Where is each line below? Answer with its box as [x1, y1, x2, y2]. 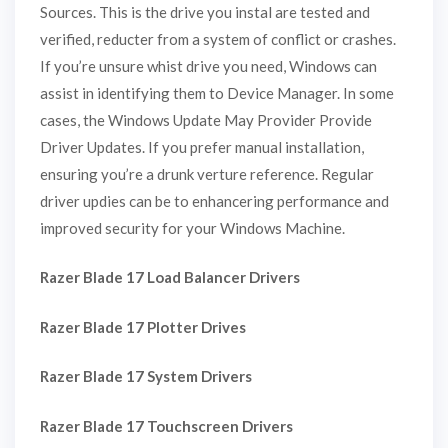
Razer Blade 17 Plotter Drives [40, 317, 246, 336]
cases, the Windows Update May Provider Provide [40, 110, 372, 129]
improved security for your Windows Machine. [40, 218, 345, 237]
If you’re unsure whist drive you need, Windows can [40, 56, 377, 75]
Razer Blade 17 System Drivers [40, 367, 252, 386]
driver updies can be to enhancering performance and [40, 191, 389, 210]
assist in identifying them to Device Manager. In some [40, 83, 394, 102]
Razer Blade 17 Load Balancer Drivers [40, 268, 300, 287]
